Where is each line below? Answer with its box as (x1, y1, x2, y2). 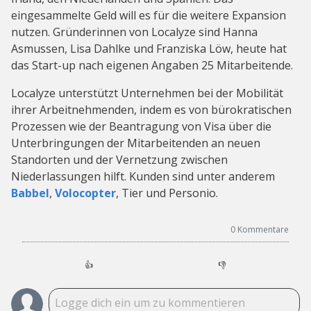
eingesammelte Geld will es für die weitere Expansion (11, 8, 286, 24)
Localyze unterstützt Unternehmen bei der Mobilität (11, 85, 283, 101)
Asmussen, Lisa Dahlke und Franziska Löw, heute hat (11, 41, 287, 57)
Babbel (11, 185, 49, 201)
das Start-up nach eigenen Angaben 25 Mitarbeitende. (11, 58, 296, 74)
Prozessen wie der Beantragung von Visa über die (11, 119, 271, 135)
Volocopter (55, 185, 116, 201)
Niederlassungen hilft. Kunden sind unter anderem (11, 169, 275, 185)
